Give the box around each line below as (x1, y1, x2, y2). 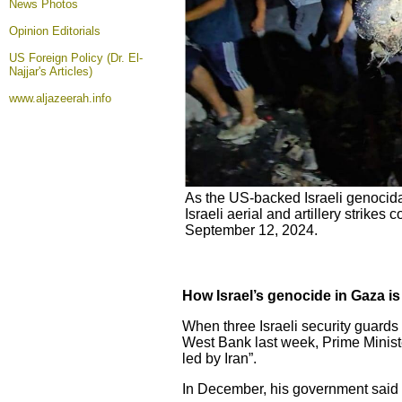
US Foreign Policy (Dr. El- (9, 51, 143, 65)
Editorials (52, 24, 100, 38)
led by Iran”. (182, 351, 257, 366)
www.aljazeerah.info (9, 92, 111, 105)
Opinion (9, 24, 52, 38)
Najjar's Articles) (9, 65, 92, 78)
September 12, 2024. (185, 223, 318, 238)
